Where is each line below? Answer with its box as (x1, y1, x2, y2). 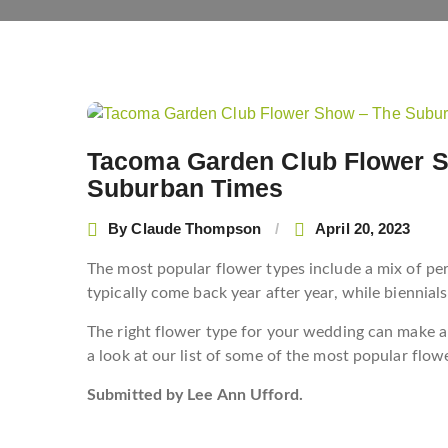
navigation (86, 129, 195, 155)
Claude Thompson (131, 220, 261, 238)
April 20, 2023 (315, 220, 411, 238)
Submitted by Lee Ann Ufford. (87, 386, 303, 403)
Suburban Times (87, 173, 284, 202)
